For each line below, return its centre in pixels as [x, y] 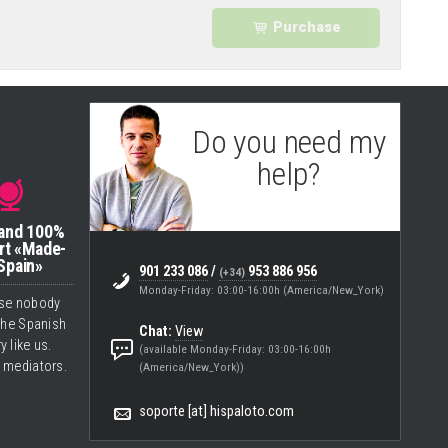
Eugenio [244, 206]
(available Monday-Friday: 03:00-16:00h [234, 348]
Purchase [306, 27]
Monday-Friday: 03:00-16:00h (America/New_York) [261, 289]
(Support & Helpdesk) [326, 206]
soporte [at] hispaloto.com [216, 411]
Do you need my [288, 141]
